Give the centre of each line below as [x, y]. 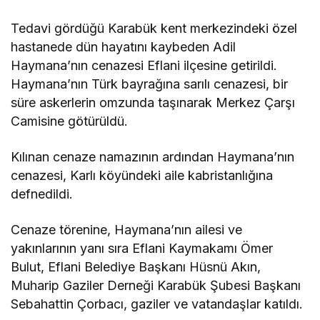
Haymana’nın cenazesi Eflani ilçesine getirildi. [144, 65]
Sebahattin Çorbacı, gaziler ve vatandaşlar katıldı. [157, 304]
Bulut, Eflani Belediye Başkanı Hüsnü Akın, [136, 267]
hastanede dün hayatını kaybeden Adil [124, 47]
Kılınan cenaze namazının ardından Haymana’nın [153, 157]
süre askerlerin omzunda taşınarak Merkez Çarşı [153, 102]
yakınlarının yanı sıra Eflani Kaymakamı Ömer [142, 248]
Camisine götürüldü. [70, 121]
